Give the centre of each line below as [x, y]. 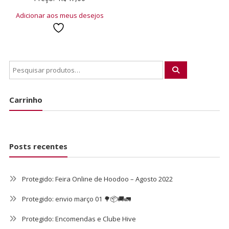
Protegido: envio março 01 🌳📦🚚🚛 [76, 199]
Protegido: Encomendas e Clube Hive [79, 219]
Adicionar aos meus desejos [60, 16]
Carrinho [26, 99]
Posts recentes [38, 146]
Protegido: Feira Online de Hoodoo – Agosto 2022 [97, 179]
